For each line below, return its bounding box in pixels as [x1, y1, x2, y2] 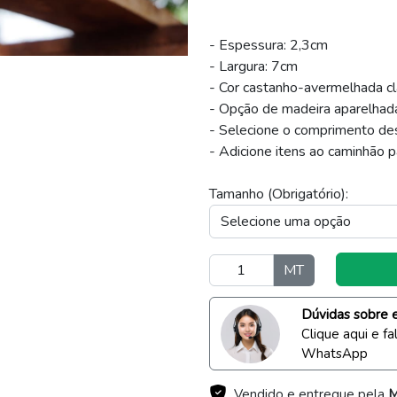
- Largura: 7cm [209, 57, 298, 77]
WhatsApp [300, 344, 368, 362]
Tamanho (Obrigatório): [209, 184, 348, 205]
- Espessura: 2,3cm [209, 35, 328, 56]
